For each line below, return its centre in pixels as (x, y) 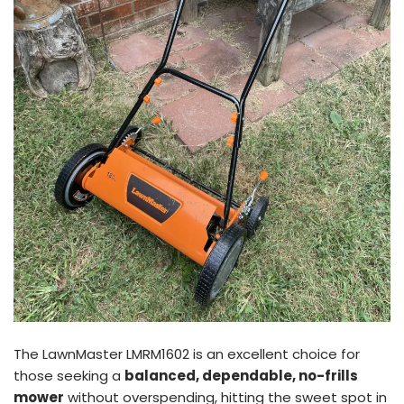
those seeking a (69, 375)
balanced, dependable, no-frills (241, 375)
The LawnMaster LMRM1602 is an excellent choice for (187, 353)
